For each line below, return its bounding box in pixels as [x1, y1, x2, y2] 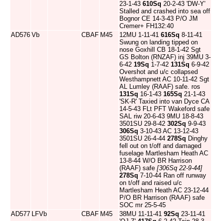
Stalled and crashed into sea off [119, 7, 210, 15]
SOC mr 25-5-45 [119, 201, 166, 209]
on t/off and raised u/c [119, 179, 182, 186]
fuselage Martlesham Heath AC [119, 149, 208, 157]
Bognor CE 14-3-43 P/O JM [119, 15, 198, 22]
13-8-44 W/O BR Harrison [119, 157, 192, 164]
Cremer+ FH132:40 [119, 22, 174, 30]
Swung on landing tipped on [119, 38, 198, 46]
